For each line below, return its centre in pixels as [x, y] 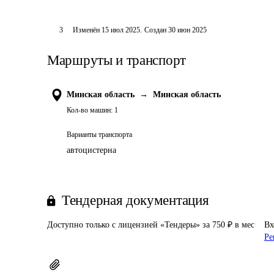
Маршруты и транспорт [117, 60]
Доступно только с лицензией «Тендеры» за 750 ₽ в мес [151, 225]
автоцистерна [91, 150]
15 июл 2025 [120, 30]
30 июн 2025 [187, 30]
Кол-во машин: [90, 110]
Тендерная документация [135, 200]
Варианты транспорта [99, 135]
